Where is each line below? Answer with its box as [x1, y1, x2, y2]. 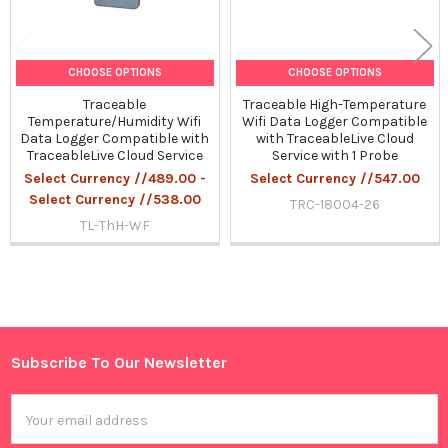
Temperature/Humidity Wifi [28, 113, 202, 131]
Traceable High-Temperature [243, 96, 427, 114]
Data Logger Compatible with [20, 130, 210, 148]
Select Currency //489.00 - [23, 170, 206, 188]
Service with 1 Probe [271, 147, 398, 165]
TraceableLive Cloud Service [26, 147, 203, 165]
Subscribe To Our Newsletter [10, 353, 227, 373]
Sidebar [21, 318, 95, 342]
